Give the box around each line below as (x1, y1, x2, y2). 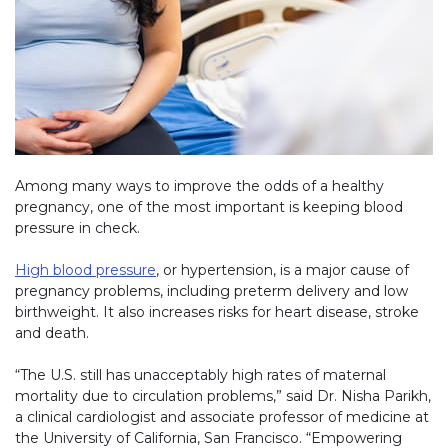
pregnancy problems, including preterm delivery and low (15, 281, 408, 300)
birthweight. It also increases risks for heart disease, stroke (15, 302, 419, 321)
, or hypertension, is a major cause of (156, 260, 409, 279)
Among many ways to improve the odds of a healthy (15, 176, 384, 195)
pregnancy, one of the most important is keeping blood (15, 197, 403, 216)
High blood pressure (15, 260, 156, 279)
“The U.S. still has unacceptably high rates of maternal (15, 365, 386, 384)
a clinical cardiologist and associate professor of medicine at (15, 407, 429, 426)
